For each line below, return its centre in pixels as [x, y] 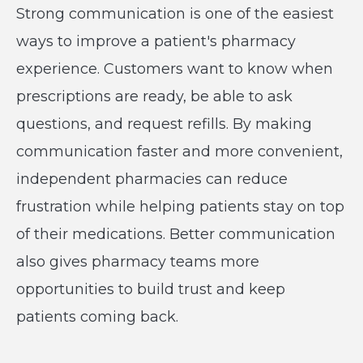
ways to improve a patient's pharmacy [156, 41]
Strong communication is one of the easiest [175, 14]
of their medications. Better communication [176, 234]
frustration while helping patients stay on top [180, 207]
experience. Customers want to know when [175, 69]
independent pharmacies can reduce [152, 179]
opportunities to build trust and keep [151, 289]
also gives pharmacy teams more [138, 262]
